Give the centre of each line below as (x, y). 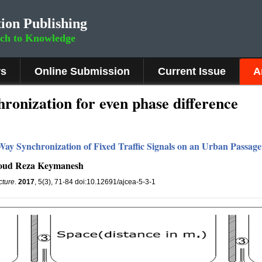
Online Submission (82, 71)
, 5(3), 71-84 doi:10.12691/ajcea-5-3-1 (95, 182)
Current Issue (192, 71)
